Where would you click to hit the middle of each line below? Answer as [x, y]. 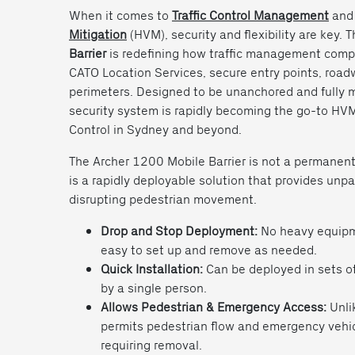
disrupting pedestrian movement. [163, 198]
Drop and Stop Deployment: [179, 230]
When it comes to [120, 15]
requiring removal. [151, 344]
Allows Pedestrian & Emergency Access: [214, 306]
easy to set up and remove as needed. [209, 249]
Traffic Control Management [250, 15]
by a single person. [154, 287]
